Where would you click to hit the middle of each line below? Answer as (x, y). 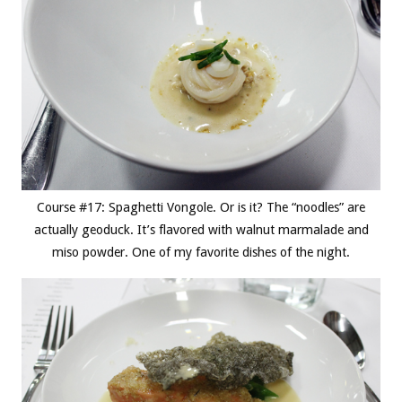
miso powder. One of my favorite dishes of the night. (201, 253)
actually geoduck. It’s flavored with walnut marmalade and (201, 230)
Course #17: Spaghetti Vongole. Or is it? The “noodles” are (201, 208)
